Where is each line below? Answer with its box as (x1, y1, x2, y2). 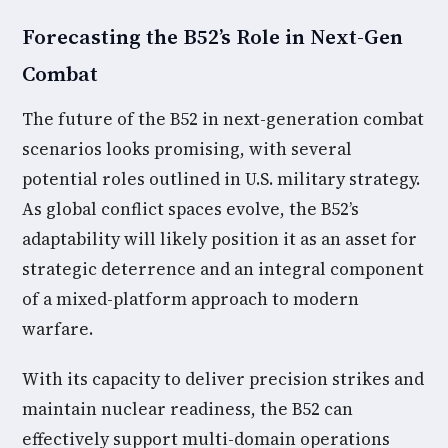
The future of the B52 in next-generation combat (22, 107, 424, 131)
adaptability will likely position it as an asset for (22, 227, 417, 251)
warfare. (22, 317, 93, 341)
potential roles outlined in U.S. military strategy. (22, 167, 420, 191)
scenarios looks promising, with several (22, 137, 352, 161)
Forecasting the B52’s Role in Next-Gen (22, 22, 403, 51)
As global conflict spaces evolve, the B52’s (22, 197, 359, 221)
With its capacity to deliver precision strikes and (22, 367, 424, 391)
